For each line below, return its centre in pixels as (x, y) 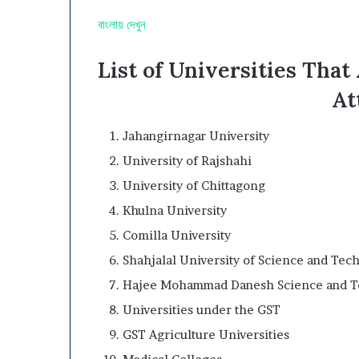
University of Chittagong (194, 185)
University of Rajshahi (187, 160)
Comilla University (177, 235)
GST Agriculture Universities (206, 334)
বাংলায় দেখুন (121, 24)
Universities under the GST (202, 309)
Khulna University (175, 210)
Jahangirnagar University (196, 135)
